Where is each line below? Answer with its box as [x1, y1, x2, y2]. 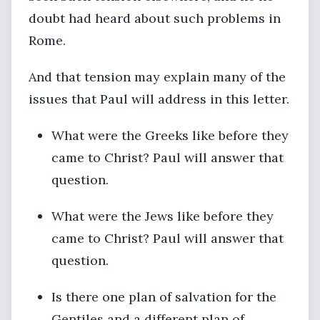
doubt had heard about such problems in [29, 10, 281, 26]
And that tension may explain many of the [29, 69, 286, 85]
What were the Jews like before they [51, 208, 274, 224]
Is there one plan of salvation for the [51, 289, 276, 305]
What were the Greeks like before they [51, 127, 289, 144]
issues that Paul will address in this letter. [29, 91, 289, 107]
